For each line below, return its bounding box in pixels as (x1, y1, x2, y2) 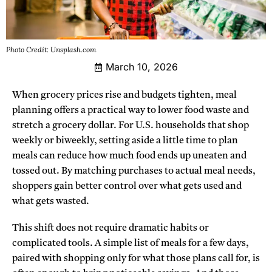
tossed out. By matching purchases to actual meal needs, (12, 166, 256, 177)
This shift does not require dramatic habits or (12, 223, 209, 234)
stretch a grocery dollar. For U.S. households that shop (12, 121, 249, 131)
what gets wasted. (12, 197, 89, 207)
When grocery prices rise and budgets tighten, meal (12, 90, 237, 101)
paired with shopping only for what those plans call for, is (12, 254, 260, 264)
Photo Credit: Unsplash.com (6, 45, 97, 55)
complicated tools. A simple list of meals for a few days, (12, 239, 249, 249)
